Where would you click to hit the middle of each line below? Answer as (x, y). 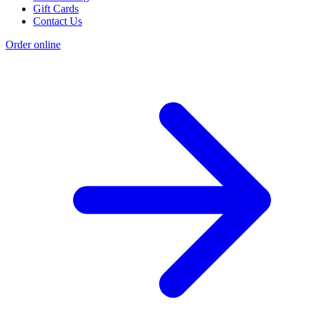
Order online (33, 45)
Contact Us (58, 21)
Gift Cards (56, 9)
